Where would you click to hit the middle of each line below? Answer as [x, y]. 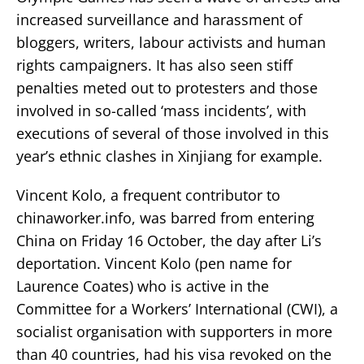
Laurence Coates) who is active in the [143, 286]
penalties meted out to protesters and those [167, 87]
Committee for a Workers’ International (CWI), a [177, 308]
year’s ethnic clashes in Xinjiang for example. [169, 156]
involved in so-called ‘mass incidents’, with [161, 110]
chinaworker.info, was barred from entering [165, 217]
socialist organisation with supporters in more [174, 331]
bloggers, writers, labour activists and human [171, 42]
